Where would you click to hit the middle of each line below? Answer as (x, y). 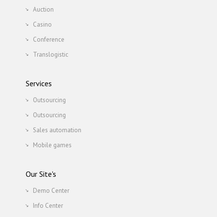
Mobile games (52, 145)
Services (39, 83)
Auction (43, 9)
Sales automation (57, 130)
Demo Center (51, 191)
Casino (42, 24)
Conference (48, 39)
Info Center (48, 206)
